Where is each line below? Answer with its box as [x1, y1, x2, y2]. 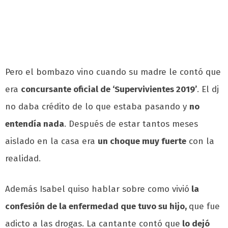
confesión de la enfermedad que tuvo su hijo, [5, 201, 189, 212]
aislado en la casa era [5, 136, 98, 147]
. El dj [197, 84, 219, 95]
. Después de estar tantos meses [64, 119, 198, 130]
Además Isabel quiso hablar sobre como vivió [5, 184, 189, 195]
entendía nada [5, 119, 64, 130]
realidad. [5, 153, 41, 164]
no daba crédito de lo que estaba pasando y [5, 101, 189, 112]
